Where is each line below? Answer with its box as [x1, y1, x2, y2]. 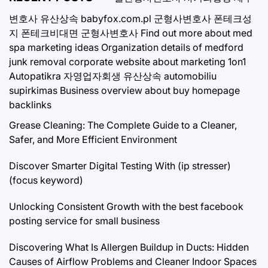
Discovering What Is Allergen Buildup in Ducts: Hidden [9, 241, 249, 254]
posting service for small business [9, 215, 160, 227]
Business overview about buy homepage [60, 84, 240, 97]
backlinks [9, 99, 51, 111]
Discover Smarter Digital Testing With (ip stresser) [9, 160, 231, 172]
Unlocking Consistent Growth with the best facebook [9, 200, 243, 213]
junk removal [9, 56, 66, 68]
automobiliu [164, 70, 217, 83]
